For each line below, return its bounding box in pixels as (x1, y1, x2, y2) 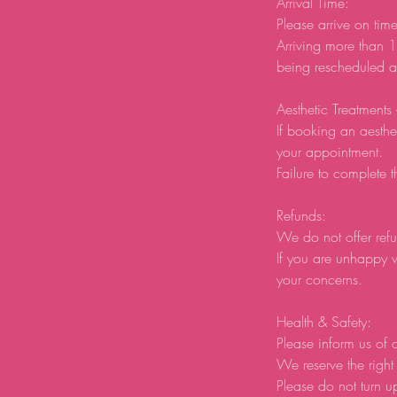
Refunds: (276, 206, 326, 225)
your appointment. (276, 142, 383, 161)
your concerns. (276, 269, 362, 289)
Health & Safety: (276, 312, 371, 331)
